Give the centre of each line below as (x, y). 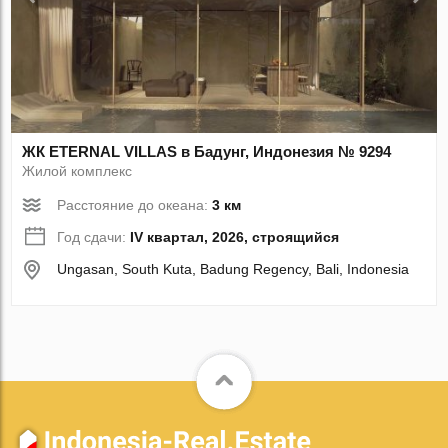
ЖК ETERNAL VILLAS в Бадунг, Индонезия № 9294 (207, 152)
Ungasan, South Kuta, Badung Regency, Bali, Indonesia (233, 269)
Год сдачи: (94, 237)
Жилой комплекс (77, 171)
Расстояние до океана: (135, 205)
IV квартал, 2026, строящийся (235, 237)
